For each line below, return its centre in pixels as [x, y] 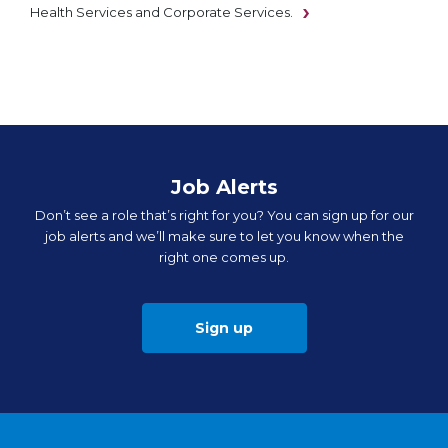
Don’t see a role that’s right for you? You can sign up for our [224, 215]
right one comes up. [224, 257]
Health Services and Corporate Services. [161, 12]
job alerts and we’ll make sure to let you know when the [224, 236]
